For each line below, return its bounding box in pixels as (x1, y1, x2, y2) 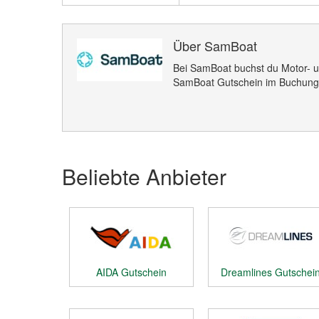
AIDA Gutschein (96, 265, 167, 279)
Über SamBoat (173, 36, 257, 55)
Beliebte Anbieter (62, 161, 226, 192)
